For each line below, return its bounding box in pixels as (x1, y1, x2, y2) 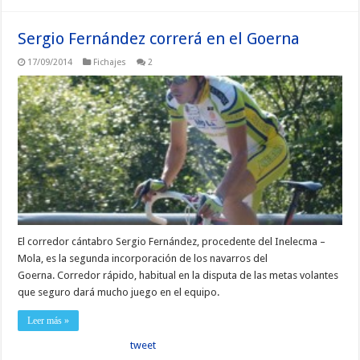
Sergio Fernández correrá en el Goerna (18, 29, 301, 49)
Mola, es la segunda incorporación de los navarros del (18, 252, 268, 264)
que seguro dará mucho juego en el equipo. (18, 285, 220, 298)
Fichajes (93, 57, 127, 68)
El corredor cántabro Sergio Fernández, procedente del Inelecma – (18, 235, 326, 247)
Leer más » (27, 314, 70, 326)
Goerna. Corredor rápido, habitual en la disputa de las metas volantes (18, 268, 339, 281)
